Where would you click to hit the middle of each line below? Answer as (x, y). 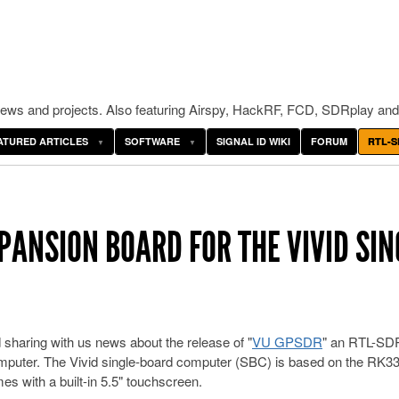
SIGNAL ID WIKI (253, 141)
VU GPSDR (287, 342)
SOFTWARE (152, 141)
